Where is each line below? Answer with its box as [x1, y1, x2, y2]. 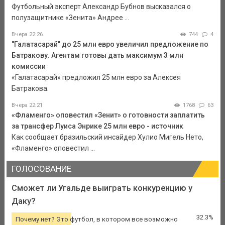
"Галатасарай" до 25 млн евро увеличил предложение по [11, 40, 208, 49]
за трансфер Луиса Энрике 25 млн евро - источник [11, 122, 183, 131]
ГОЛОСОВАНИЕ [11, 164, 71, 174]
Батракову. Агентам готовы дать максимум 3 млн [11, 51, 183, 60]
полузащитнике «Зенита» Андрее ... [11, 14, 129, 22]
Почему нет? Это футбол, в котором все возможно [15, 215, 178, 223]
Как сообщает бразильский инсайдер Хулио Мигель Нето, [11, 133, 203, 142]
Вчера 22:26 [11, 31, 43, 38]
